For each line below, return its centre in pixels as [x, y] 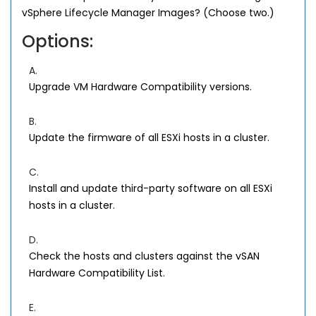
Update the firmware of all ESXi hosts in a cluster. [149, 138]
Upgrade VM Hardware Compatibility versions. [140, 87]
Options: [57, 41]
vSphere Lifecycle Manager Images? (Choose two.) [148, 13]
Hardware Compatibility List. [97, 273]
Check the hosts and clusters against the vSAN [144, 256]
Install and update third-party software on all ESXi [151, 188]
